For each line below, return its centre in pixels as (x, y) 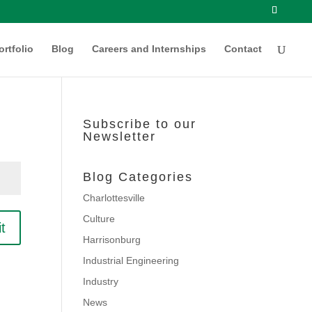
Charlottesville (114, 198)
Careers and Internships (149, 49)
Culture (99, 219)
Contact (243, 49)
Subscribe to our (140, 124)
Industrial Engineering (131, 260)
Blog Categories (138, 177)
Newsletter (120, 136)
